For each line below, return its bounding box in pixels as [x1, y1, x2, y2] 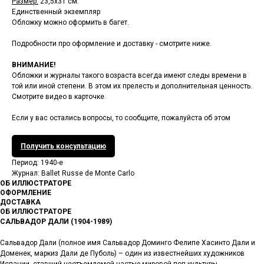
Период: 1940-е [12, 159, 63, 167]
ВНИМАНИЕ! [12, 61, 55, 70]
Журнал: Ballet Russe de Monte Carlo [12, 169, 134, 178]
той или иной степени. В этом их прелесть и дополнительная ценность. [12, 82, 252, 91]
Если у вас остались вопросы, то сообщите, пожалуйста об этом [12, 114, 230, 123]
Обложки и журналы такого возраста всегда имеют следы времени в [12, 71, 247, 80]
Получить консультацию [21, 142, 106, 151]
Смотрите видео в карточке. [12, 93, 106, 101]
